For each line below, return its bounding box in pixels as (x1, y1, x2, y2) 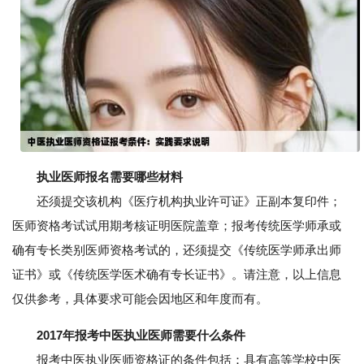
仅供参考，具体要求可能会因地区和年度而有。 (12, 292, 268, 306)
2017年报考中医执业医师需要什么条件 (37, 328, 245, 343)
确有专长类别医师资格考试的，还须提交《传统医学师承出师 (12, 243, 341, 258)
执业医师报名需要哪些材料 (37, 170, 183, 184)
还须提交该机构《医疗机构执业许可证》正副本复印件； (12, 194, 341, 209)
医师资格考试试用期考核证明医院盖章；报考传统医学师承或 (12, 219, 341, 233)
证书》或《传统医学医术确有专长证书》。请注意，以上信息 (12, 267, 341, 282)
